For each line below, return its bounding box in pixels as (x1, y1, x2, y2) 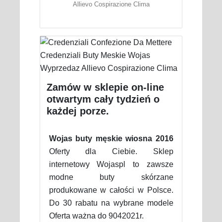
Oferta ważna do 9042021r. (49, 211, 144, 220)
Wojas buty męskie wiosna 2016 (49, 134, 173, 143)
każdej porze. (46, 105, 109, 116)
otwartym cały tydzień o (46, 93, 160, 105)
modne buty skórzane (49, 172, 173, 181)
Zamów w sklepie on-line (46, 81, 164, 93)
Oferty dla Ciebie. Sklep (49, 147, 173, 156)
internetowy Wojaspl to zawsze (49, 160, 173, 168)
